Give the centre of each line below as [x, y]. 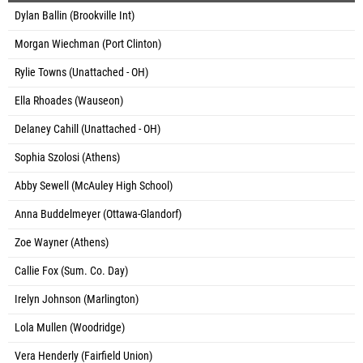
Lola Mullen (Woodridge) [70, 327]
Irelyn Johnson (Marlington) [77, 299]
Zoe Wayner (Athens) [62, 242]
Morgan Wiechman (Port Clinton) [88, 44]
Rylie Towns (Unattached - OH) [81, 72]
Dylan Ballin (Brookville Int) [75, 15]
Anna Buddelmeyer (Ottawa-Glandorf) [98, 214]
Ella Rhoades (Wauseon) [69, 100]
